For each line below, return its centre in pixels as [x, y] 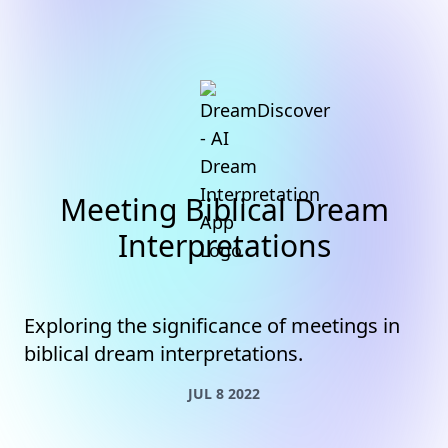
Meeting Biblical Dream [224, 209]
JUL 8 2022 [224, 393]
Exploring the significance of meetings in [212, 325]
